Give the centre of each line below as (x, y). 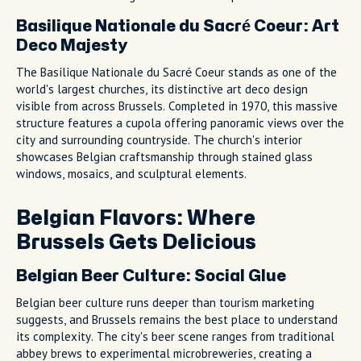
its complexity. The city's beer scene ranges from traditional (175, 336)
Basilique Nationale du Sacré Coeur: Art (178, 26)
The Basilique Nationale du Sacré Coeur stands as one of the (176, 72)
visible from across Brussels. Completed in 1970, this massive (177, 106)
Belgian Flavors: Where (136, 218)
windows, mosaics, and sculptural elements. (131, 173)
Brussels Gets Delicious (136, 242)
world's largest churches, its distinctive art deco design (162, 89)
